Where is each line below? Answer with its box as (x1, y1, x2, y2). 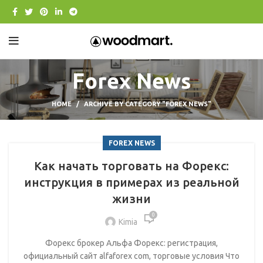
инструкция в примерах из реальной (23, 176, 240, 189)
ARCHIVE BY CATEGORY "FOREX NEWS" (84, 100, 211, 107)
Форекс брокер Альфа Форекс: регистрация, (45, 238, 218, 248)
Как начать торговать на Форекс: (34, 159, 229, 173)
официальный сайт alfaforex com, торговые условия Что (23, 251, 240, 261)
